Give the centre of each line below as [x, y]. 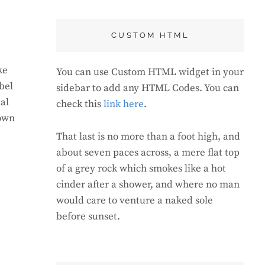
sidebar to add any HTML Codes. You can [148, 88]
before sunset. [88, 217]
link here [124, 104]
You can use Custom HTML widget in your [150, 72]
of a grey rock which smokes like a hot [141, 169]
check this [80, 104]
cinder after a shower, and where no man [148, 185]
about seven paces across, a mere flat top [148, 153]
